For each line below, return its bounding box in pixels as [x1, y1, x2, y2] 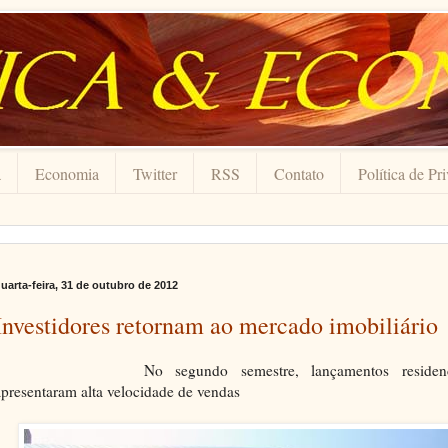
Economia [35, 162, 99, 184]
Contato [274, 162, 324, 184]
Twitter [133, 162, 177, 184]
